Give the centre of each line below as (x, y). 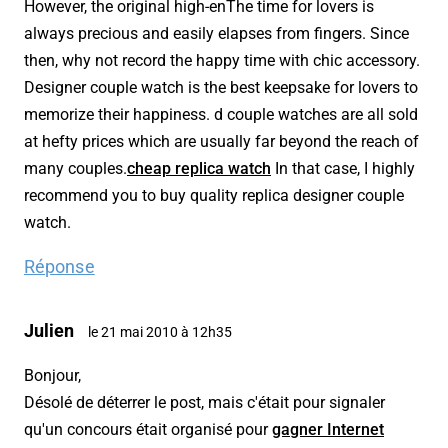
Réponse (59, 267)
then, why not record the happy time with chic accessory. (222, 61)
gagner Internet (328, 430)
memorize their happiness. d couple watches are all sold (221, 115)
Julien (49, 331)
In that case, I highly (343, 169)
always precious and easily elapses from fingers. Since (216, 34)
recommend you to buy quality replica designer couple (214, 196)
